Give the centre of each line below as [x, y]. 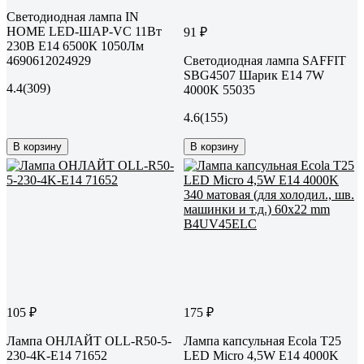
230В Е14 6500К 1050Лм [75, 45]
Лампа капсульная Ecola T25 [262, 340]
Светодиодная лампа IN [73, 16]
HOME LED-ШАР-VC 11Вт [84, 31]
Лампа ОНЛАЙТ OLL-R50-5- [89, 340]
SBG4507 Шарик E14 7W [254, 75]
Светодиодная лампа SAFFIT [265, 60]
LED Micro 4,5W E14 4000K [261, 355]
